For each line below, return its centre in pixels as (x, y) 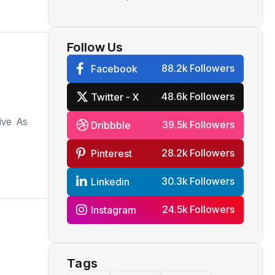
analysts (144, 20)
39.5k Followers (198, 124)
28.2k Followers (198, 153)
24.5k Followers (198, 209)
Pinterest (111, 153)
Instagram (114, 210)
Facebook (114, 68)
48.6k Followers (198, 96)
